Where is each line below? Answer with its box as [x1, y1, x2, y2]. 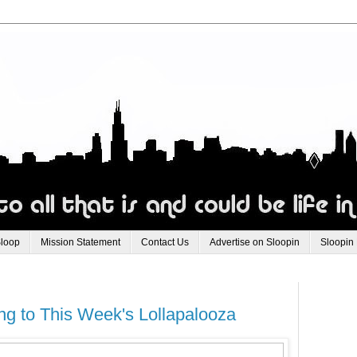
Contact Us [141, 237, 189, 249]
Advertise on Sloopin [210, 237, 300, 249]
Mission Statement [41, 237, 120, 249]
